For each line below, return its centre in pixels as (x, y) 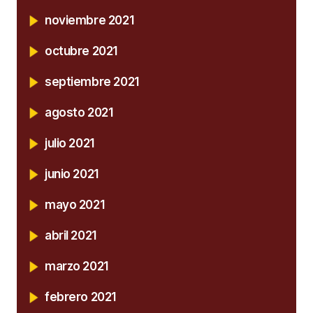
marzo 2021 (77, 266)
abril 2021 (71, 235)
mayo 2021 (75, 204)
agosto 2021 (79, 112)
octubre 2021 (81, 51)
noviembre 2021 (89, 20)
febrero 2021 (80, 297)
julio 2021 (70, 143)
